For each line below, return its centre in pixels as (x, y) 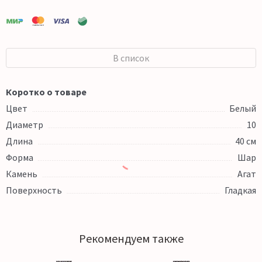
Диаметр (25, 125)
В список (131, 58)
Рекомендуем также (131, 239)
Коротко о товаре (46, 92)
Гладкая (240, 190)
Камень (22, 174)
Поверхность (34, 190)
